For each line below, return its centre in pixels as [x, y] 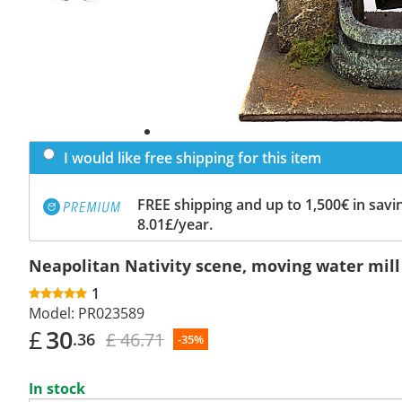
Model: [52, 313]
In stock [57, 388]
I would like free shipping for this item [192, 157]
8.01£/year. [175, 224]
